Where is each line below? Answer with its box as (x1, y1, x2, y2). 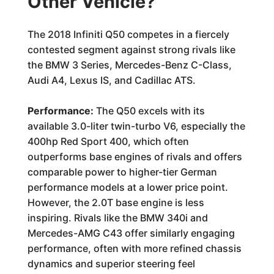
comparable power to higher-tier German (27, 166, 217, 178)
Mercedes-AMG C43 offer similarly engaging (27, 227, 235, 239)
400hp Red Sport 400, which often (27, 135, 189, 147)
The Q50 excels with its (93, 105, 205, 117)
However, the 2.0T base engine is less (27, 196, 204, 209)
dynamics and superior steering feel (27, 257, 195, 270)
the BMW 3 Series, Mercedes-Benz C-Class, (27, 59, 232, 71)
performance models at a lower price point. (27, 181, 228, 193)
